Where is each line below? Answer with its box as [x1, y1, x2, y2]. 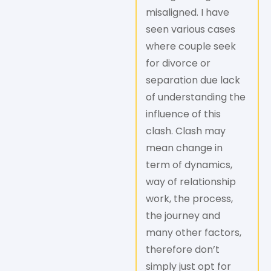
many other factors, [146, 226, 241, 240]
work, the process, [146, 192, 233, 206]
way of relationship [146, 175, 236, 189]
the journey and [146, 209, 220, 223]
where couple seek [146, 39, 236, 54]
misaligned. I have [146, 5, 229, 20]
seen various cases [146, 22, 235, 37]
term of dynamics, [146, 158, 232, 172]
